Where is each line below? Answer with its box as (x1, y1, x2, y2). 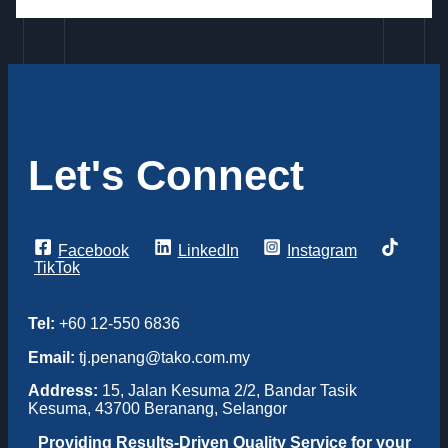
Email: (28, 348, 75, 366)
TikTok (34, 259, 80, 277)
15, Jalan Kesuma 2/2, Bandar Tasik (98, 382, 357, 400)
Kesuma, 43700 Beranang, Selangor (28, 400, 287, 418)
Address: (28, 382, 98, 400)
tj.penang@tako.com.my (75, 348, 250, 366)
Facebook (58, 241, 130, 259)
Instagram (286, 241, 357, 259)
